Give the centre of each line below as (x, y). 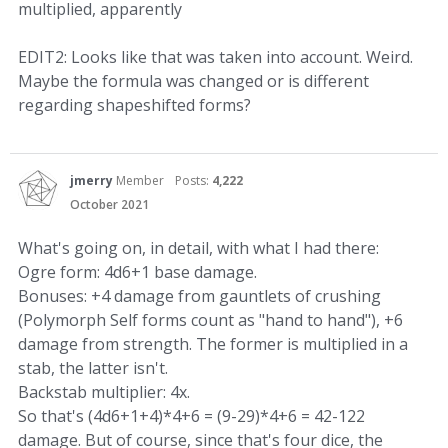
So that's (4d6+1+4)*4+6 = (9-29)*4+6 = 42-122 (191, 416)
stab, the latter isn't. (93, 368)
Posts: (193, 181)
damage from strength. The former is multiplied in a (213, 344)
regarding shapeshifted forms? (134, 105)
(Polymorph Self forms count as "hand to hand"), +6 (210, 320)
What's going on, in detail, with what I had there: (198, 248)
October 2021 (109, 205)
